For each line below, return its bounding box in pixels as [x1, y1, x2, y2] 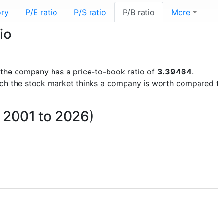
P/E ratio [25, 7, 57, 17]
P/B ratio [123, 7, 155, 17]
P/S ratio [74, 7, 106, 17]
